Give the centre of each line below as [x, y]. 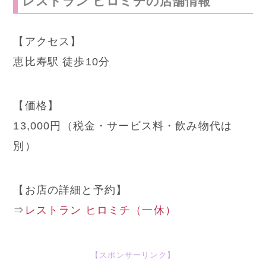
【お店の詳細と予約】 [70, 189]
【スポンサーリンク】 [133, 255]
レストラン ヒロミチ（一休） [100, 210]
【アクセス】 [47, 41]
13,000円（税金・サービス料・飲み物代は [123, 125]
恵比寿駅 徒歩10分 [62, 61]
